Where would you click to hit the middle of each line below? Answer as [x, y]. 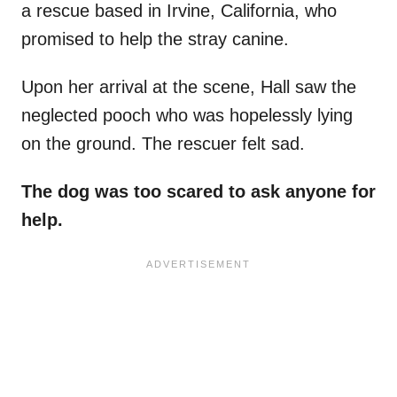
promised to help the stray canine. [155, 39]
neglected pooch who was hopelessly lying [187, 116]
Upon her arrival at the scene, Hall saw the [189, 87]
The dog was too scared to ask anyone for [198, 192]
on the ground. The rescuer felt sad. [166, 144]
